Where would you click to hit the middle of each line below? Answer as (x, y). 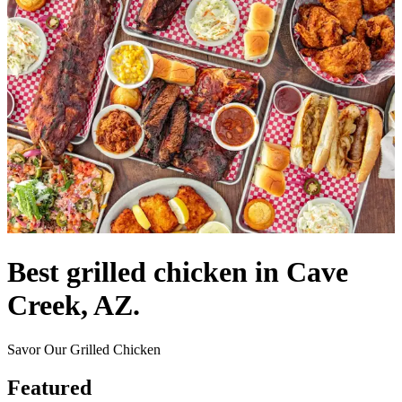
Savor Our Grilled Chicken (84, 349)
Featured (49, 387)
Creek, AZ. (74, 306)
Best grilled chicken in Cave (178, 272)
